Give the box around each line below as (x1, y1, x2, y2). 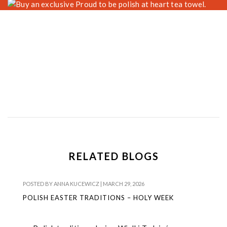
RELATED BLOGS (68, 150, 159, 163)
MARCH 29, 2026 (103, 180, 144, 187)
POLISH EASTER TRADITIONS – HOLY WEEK (23, 194, 174, 202)
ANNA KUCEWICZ (54, 180, 99, 187)
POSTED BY (23, 180, 54, 187)
